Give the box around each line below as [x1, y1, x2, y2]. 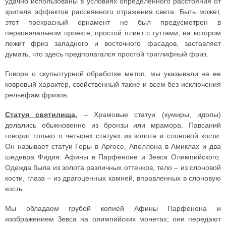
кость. [5, 185, 24, 193]
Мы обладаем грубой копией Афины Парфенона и [5, 204, 221, 212]
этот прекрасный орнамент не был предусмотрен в [5, 18, 221, 26]
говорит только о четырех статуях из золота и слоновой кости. [5, 132, 221, 140]
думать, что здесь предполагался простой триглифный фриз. [5, 50, 208, 58]
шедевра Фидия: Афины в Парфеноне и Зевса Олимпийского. [5, 153, 221, 161]
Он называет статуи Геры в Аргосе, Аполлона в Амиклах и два [5, 142, 221, 150]
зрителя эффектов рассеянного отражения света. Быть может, [5, 8, 221, 16]
